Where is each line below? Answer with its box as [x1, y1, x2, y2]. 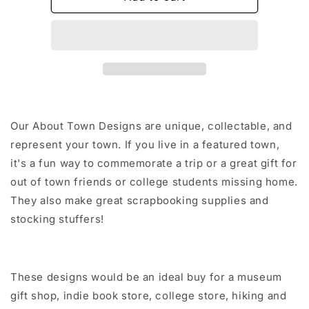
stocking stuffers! [10, 212, 108, 226]
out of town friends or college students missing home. [10, 175, 298, 188]
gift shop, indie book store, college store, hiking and [10, 289, 287, 302]
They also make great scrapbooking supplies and [10, 194, 269, 207]
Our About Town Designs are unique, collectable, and [10, 119, 292, 132]
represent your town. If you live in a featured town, [10, 138, 280, 151]
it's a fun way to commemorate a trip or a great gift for [10, 157, 297, 170]
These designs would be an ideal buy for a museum [10, 270, 282, 283]
